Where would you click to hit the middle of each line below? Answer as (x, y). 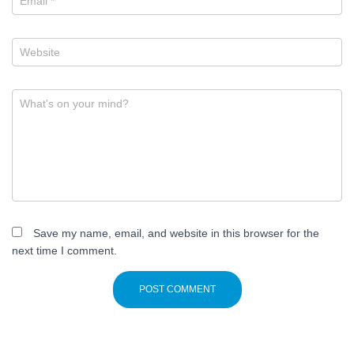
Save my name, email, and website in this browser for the (176, 233)
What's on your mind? (74, 104)
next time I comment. (64, 251)
